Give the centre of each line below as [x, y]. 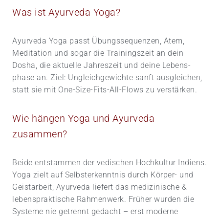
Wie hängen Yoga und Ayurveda [83, 118]
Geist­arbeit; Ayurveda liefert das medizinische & [99, 187]
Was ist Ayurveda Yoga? [66, 12]
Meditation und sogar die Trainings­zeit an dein [98, 53]
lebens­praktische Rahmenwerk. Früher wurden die [103, 199]
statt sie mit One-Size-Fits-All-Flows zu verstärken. [105, 89]
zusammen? [40, 134]
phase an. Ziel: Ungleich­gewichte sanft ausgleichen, [107, 77]
